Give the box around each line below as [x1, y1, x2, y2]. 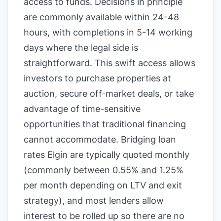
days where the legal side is [24, 42, 138, 53]
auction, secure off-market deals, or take [24, 88, 194, 99]
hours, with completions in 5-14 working [24, 27, 192, 37]
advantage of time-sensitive [24, 104, 141, 114]
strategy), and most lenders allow [24, 195, 164, 206]
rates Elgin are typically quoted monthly [24, 149, 189, 160]
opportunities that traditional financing [24, 119, 186, 129]
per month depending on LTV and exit [24, 180, 182, 190]
